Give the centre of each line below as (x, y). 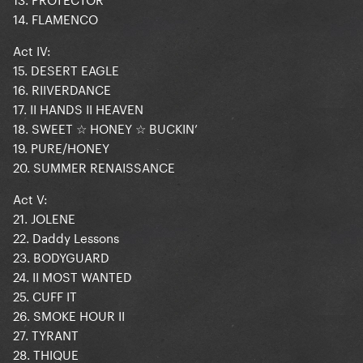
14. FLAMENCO (56, 18)
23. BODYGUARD (61, 256)
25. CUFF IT (45, 295)
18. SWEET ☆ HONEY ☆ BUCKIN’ (105, 128)
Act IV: (32, 50)
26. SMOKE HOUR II (69, 315)
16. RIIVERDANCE (62, 89)
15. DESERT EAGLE (66, 69)
